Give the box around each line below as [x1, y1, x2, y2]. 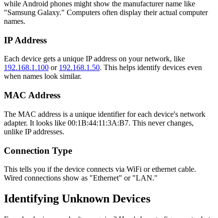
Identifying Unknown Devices [4, 192, 150, 205]
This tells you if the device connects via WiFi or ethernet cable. [4, 165, 196, 174]
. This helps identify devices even [100, 63, 202, 72]
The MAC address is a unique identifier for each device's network [4, 109, 205, 118]
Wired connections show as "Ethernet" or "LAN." [4, 174, 158, 182]
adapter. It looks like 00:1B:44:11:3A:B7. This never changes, [4, 118, 194, 127]
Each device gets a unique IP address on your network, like [4, 54, 185, 63]
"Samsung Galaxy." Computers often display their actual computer [4, 8, 208, 17]
